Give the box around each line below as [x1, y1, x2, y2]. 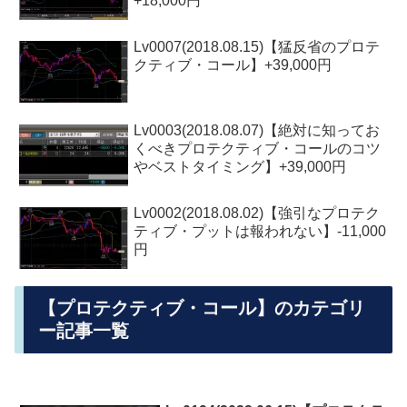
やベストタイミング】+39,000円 [134, 158, 347, 174]
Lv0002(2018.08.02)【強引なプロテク [134, 205, 381, 222]
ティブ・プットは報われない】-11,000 [134, 223, 387, 240]
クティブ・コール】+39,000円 [134, 57, 333, 74]
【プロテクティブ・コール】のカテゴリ [38, 297, 365, 318]
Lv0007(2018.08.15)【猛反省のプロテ [134, 39, 381, 55]
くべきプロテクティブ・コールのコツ [134, 140, 382, 156]
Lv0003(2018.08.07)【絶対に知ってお [134, 122, 381, 138]
